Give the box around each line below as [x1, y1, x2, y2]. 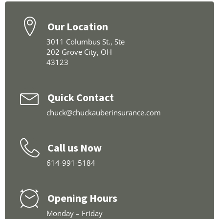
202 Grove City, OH [46, 47, 112, 57]
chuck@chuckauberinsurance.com [46, 108, 161, 117]
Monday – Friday [46, 208, 105, 218]
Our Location [47, 19, 108, 33]
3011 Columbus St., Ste [46, 37, 125, 46]
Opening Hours [47, 191, 117, 205]
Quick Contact [47, 90, 114, 104]
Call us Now [47, 140, 102, 154]
